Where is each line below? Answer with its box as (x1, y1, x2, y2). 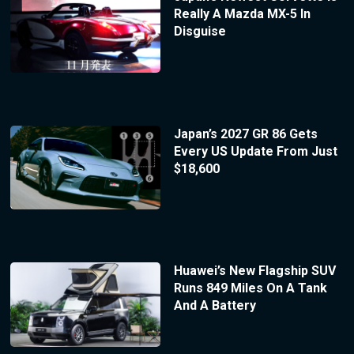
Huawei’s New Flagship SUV (173, 263, 336, 279)
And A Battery (173, 298, 256, 314)
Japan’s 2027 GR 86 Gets (173, 126, 318, 141)
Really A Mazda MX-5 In (173, 6, 311, 21)
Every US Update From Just (173, 143, 337, 159)
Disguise (173, 23, 226, 39)
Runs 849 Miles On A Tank (173, 281, 327, 296)
